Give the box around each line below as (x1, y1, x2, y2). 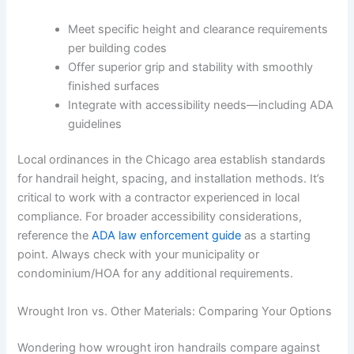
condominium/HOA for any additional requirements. (17, 266, 294, 281)
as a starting (241, 228, 311, 243)
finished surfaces (68, 78, 160, 93)
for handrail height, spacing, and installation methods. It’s (17, 171, 326, 186)
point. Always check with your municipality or (17, 247, 260, 262)
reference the (17, 228, 92, 243)
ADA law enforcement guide (92, 228, 242, 243)
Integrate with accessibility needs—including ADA (68, 97, 334, 112)
